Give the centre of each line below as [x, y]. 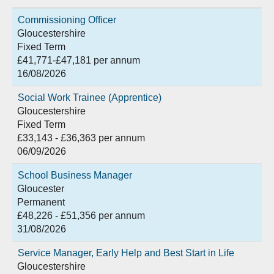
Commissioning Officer [67, 20]
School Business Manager [75, 175]
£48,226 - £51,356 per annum [81, 216]
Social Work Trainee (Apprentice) [90, 98]
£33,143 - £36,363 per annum [81, 138]
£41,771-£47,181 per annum [79, 60]
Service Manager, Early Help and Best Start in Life [126, 253]
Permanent [41, 202]
